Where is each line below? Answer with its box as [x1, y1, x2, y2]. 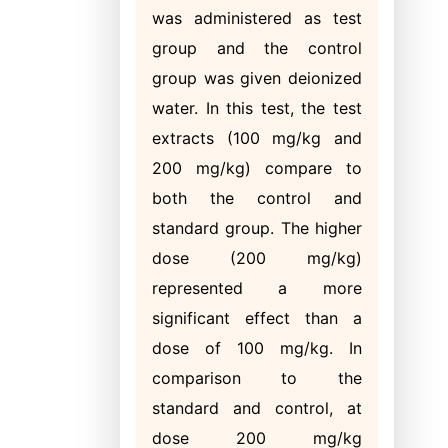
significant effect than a [152, 308, 362, 328]
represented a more [152, 278, 362, 298]
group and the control [152, 38, 362, 58]
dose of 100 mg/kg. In [152, 338, 362, 358]
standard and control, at [152, 398, 362, 418]
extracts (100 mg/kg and [152, 128, 362, 148]
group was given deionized [152, 68, 362, 88]
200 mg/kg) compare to [152, 158, 362, 178]
